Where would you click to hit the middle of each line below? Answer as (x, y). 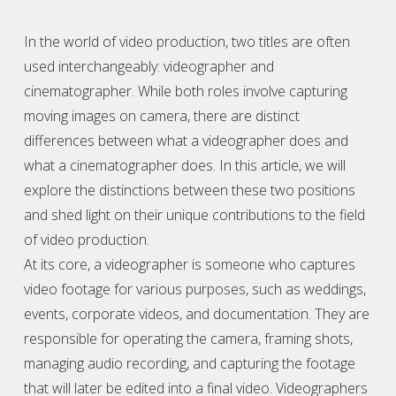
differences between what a (113, 141)
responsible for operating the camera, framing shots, (188, 339)
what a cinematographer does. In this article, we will (184, 165)
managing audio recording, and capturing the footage (189, 363)
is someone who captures (271, 264)
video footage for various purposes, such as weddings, (194, 289)
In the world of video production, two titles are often (187, 42)
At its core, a (64, 264)
